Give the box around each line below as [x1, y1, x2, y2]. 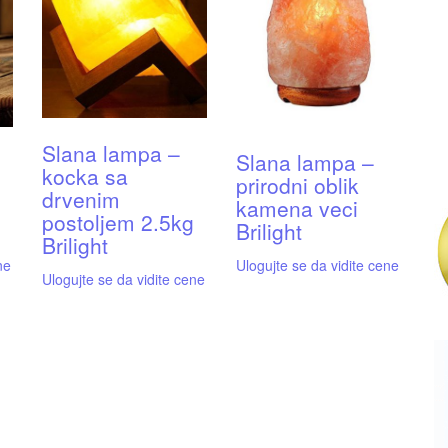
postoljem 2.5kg [41, 207, 194, 238]
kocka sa [41, 161, 128, 192]
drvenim [41, 184, 120, 215]
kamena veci [235, 193, 358, 224]
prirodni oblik [235, 170, 359, 201]
